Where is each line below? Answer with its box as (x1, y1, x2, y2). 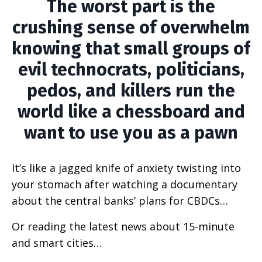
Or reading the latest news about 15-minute (12, 219, 235, 234)
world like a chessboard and (17, 101, 245, 123)
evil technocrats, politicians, (18, 59, 244, 81)
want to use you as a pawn (24, 122, 238, 144)
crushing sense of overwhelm (12, 17, 250, 39)
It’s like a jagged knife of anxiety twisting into (12, 161, 241, 175)
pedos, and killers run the (27, 80, 235, 102)
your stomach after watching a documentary (12, 177, 237, 192)
